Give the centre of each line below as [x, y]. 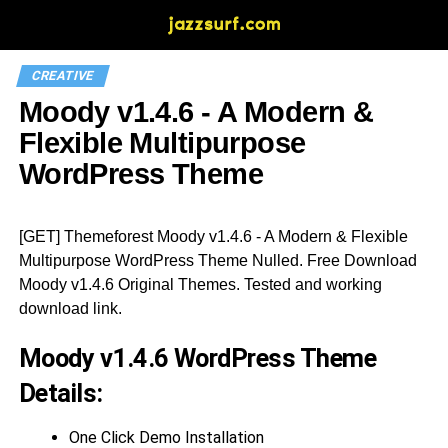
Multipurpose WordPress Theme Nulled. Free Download [217, 260]
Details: [60, 393]
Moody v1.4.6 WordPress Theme [197, 358]
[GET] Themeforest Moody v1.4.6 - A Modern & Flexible [213, 236]
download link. [70, 308]
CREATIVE [62, 75]
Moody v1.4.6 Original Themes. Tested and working [200, 284]
